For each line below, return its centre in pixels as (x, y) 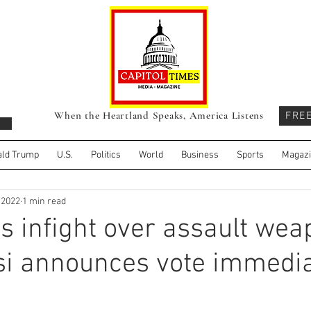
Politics (106, 155)
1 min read (44, 201)
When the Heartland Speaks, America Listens (159, 115)
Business (200, 155)
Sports (250, 155)
